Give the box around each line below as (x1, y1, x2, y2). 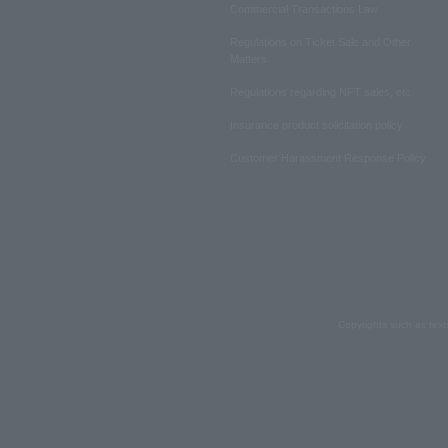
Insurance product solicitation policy (230, 119, 403, 132)
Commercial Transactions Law (230, 3, 378, 16)
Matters (230, 53, 267, 66)
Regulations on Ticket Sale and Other (230, 36, 411, 49)
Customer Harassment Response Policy (230, 152, 426, 165)
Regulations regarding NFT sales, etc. (230, 86, 414, 99)
